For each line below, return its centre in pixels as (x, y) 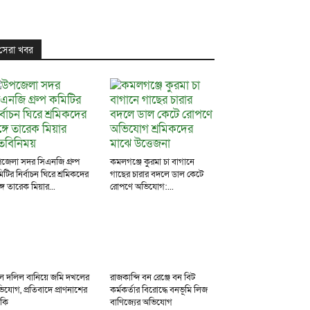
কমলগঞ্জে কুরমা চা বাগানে (152, 162)
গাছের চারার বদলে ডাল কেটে (156, 174)
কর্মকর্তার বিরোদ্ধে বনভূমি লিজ (158, 290)
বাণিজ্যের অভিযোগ (141, 302)
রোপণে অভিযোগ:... (142, 187)
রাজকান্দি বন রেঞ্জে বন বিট (152, 277)
